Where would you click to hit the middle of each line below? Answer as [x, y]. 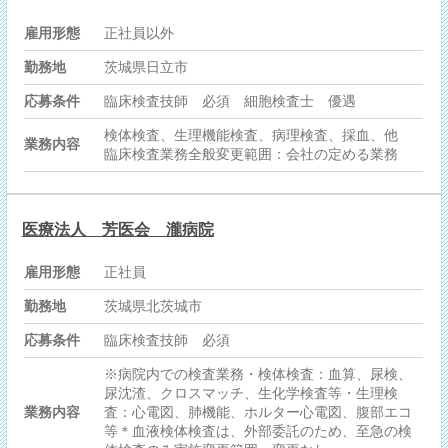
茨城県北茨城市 [153, 306]
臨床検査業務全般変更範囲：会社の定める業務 [251, 154]
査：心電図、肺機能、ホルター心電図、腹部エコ [258, 412]
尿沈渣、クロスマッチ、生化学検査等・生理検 [251, 393]
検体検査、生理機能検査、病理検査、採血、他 [258, 135]
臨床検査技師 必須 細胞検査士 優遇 [230, 101]
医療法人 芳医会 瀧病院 [117, 230]
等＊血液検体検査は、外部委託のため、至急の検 [258, 431]
